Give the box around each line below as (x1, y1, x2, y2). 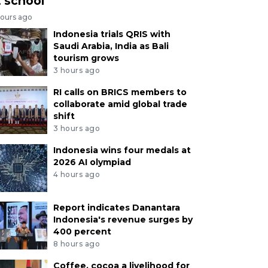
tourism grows (53, 53, 119, 64)
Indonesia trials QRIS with (53, 29, 170, 40)
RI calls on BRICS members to (53, 87, 187, 98)
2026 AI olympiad (53, 156, 131, 167)
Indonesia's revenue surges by (53, 214, 193, 225)
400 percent (53, 226, 111, 237)
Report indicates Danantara (53, 202, 180, 213)
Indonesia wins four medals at (53, 144, 191, 156)
